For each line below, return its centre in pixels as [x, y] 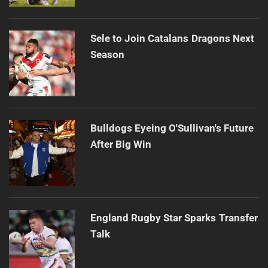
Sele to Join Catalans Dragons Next [172, 38]
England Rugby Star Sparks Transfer [174, 217]
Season [107, 54]
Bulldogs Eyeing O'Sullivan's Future [172, 128]
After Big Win [121, 144]
